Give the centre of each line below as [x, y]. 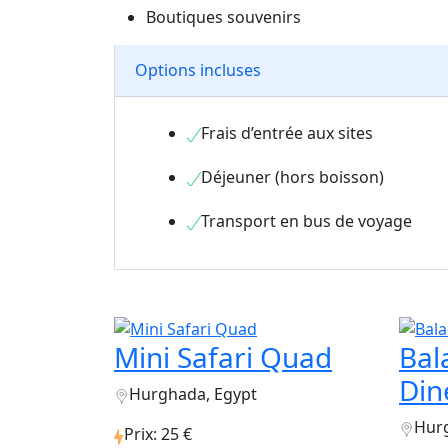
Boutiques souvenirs [223, 16]
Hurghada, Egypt [193, 394]
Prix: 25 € [158, 434]
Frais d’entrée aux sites [287, 132]
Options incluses [198, 70]
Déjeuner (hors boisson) [292, 176]
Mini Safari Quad [223, 357]
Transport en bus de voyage [306, 220]
